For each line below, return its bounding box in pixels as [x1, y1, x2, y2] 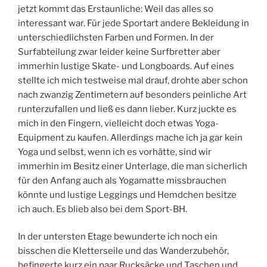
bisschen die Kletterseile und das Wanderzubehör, [18, 246, 229, 257]
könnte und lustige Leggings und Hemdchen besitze [18, 189, 237, 200]
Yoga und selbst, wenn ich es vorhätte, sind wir [18, 146, 212, 157]
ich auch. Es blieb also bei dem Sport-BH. [18, 203, 187, 215]
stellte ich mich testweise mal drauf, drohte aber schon [18, 74, 248, 86]
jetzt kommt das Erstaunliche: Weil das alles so [18, 3, 213, 14]
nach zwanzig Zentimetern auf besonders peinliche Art [18, 89, 247, 100]
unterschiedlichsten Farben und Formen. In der [18, 32, 214, 43]
